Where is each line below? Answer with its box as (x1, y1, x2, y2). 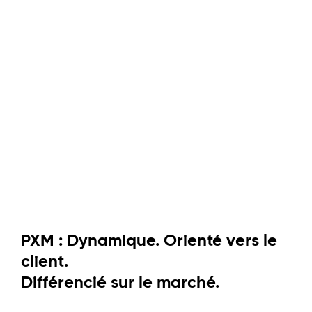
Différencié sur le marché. (21, 272, 219, 292)
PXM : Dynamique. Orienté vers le (21, 230, 277, 251)
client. (21, 251, 68, 272)
